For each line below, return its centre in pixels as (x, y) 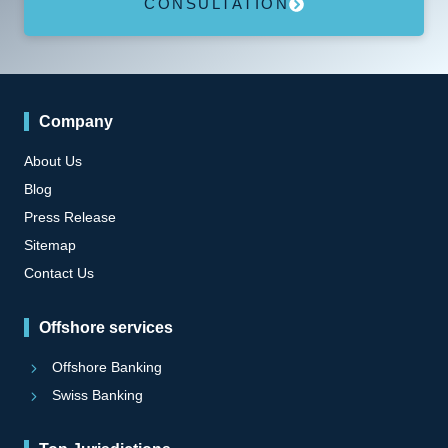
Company (76, 122)
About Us (53, 161)
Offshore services (106, 328)
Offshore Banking (106, 367)
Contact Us (59, 273)
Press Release (70, 217)
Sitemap (50, 245)
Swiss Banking (97, 395)
